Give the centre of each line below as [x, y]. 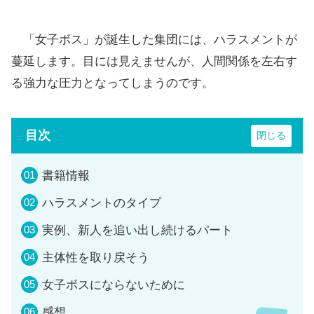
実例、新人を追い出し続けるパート [137, 231]
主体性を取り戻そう [96, 258]
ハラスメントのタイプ [102, 203]
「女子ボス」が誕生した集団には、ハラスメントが [154, 39]
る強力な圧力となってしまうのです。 [112, 83]
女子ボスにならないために [114, 285]
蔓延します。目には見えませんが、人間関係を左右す [154, 61]
